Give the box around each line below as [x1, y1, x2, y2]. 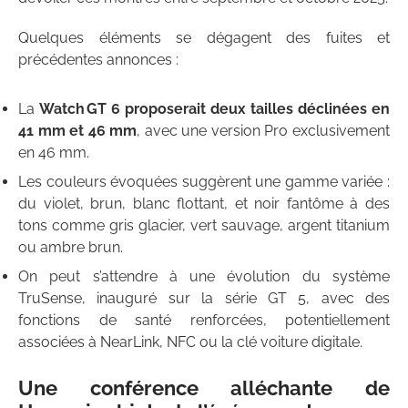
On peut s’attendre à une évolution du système [18, 268, 390, 286]
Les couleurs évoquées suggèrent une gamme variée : [18, 173, 390, 191]
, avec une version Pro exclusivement [137, 122, 391, 140]
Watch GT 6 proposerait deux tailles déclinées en [39, 100, 390, 118]
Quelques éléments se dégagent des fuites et [18, 29, 390, 47]
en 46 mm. [18, 144, 89, 162]
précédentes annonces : [18, 51, 178, 69]
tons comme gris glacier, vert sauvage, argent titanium [18, 217, 390, 235]
